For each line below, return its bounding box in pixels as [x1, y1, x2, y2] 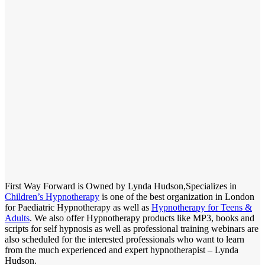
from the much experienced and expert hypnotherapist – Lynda [5, 244, 238, 255]
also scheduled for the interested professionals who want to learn [5, 234, 244, 244]
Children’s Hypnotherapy [5, 191, 99, 202]
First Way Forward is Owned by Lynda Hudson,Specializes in [5, 180, 237, 191]
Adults [5, 212, 30, 223]
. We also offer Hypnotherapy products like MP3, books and [30, 212, 254, 223]
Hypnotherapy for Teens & [151, 202, 252, 212]
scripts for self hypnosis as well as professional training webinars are [5, 223, 258, 234]
